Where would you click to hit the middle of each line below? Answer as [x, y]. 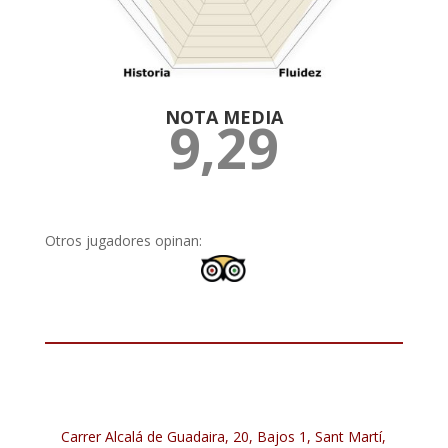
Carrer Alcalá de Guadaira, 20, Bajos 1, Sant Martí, [224, 436]
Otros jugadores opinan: [123, 241]
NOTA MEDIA [223, 117]
